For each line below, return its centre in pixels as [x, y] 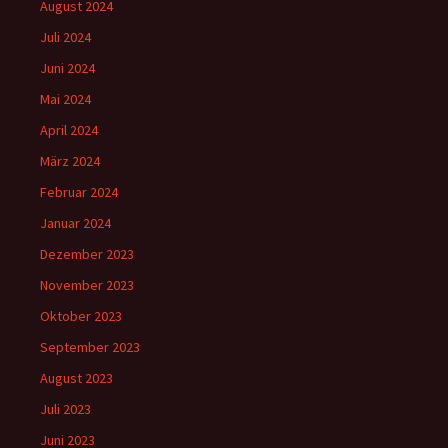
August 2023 [76, 378]
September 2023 [90, 347]
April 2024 [69, 130]
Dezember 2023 [87, 254]
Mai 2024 [65, 99]
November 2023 [87, 285]
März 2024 [70, 161]
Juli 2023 [65, 409]
